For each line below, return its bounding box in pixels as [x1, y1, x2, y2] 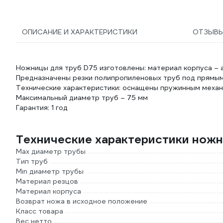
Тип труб [16, 157, 48, 166]
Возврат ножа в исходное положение [16, 197, 147, 206]
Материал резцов [16, 177, 78, 186]
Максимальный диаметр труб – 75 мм [16, 93, 148, 102]
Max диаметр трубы [16, 147, 86, 156]
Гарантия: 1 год [16, 103, 68, 112]
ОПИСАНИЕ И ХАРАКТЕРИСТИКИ [22, 27, 137, 36]
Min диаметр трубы [16, 167, 84, 176]
